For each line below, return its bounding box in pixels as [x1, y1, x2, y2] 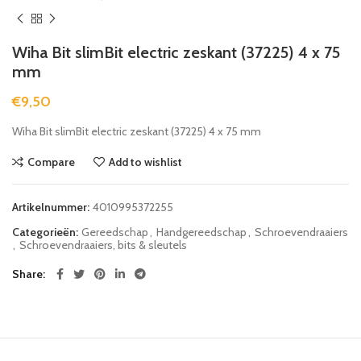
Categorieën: [12, 224, 81, 239]
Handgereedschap [156, 224, 247, 239]
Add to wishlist [109, 154, 182, 169]
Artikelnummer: [12, 199, 92, 214]
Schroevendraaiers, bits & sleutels [19, 237, 187, 252]
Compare [27, 154, 75, 169]
